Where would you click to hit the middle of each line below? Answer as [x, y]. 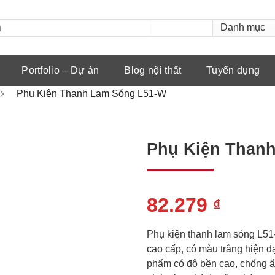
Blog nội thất [153, 70]
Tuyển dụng [233, 70]
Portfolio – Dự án [60, 70]
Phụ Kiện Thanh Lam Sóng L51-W [91, 94]
